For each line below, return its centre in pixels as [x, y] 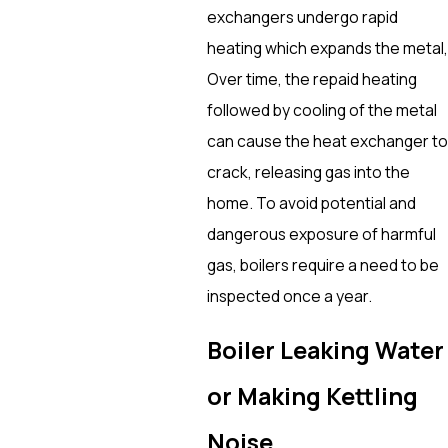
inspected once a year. [289, 295]
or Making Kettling [312, 396]
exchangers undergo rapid [302, 16]
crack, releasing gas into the [308, 171]
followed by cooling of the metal [321, 109]
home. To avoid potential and [311, 202]
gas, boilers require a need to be [322, 264]
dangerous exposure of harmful [321, 233]
